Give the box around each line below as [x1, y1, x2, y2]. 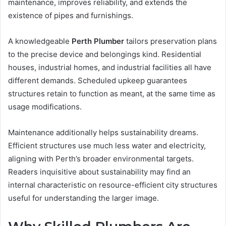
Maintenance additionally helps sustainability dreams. [8, 127, 198, 137]
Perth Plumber [72, 36, 124, 46]
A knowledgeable [8, 36, 72, 46]
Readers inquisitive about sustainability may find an [8, 166, 191, 177]
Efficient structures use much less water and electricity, [8, 140, 206, 150]
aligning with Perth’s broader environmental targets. [8, 153, 194, 163]
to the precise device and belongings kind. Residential [8, 49, 201, 59]
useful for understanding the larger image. [8, 193, 159, 203]
